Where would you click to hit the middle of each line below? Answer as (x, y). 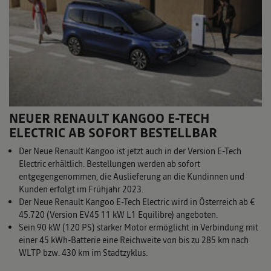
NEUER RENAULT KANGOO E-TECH (109, 119)
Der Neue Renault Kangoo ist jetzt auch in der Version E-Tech (130, 152)
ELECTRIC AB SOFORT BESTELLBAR (113, 133)
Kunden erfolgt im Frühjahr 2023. (81, 190)
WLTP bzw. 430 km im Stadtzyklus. (83, 253)
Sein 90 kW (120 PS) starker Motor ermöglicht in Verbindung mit (139, 228)
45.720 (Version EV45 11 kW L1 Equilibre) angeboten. (118, 215)
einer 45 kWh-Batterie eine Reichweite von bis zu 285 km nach (134, 240)
